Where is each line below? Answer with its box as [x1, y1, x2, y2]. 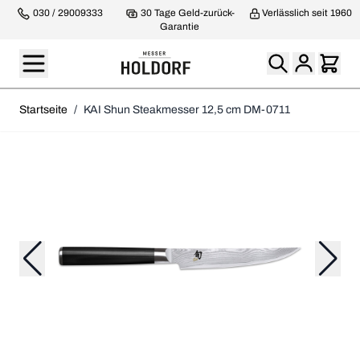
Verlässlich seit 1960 [261, 7, 352, 18]
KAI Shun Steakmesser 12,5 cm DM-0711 [84, 103, 290, 116]
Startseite [19, 103, 67, 116]
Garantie [160, 20, 200, 32]
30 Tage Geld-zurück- [138, 7, 235, 18]
